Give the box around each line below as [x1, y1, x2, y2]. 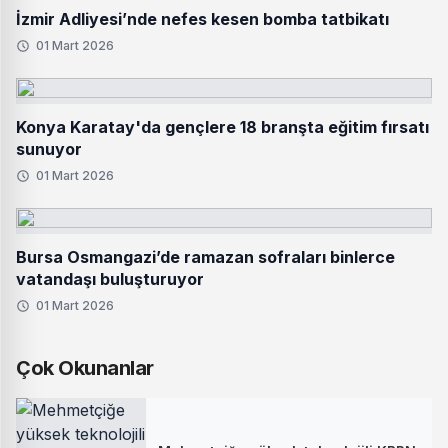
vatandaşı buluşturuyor [16, 269, 204, 289]
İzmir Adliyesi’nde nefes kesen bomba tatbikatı [16, 9, 389, 29]
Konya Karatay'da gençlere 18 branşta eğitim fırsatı [16, 117, 429, 137]
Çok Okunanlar [16, 356, 154, 380]
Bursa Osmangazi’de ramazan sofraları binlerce [16, 247, 395, 267]
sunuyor [16, 139, 82, 159]
